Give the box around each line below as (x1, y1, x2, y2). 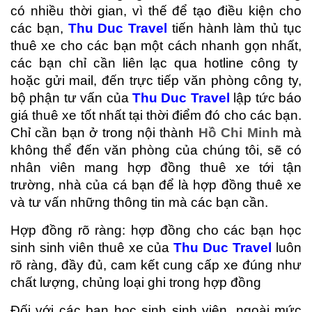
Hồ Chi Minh (198, 125, 279, 140)
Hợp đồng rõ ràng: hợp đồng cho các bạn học (10, 222, 302, 237)
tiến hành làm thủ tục (171, 20, 302, 36)
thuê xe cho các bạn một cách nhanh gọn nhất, (10, 38, 302, 53)
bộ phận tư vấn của (10, 90, 132, 105)
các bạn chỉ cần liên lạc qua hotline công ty (10, 55, 302, 70)
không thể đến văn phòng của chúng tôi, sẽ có (10, 142, 302, 157)
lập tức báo (233, 90, 302, 105)
